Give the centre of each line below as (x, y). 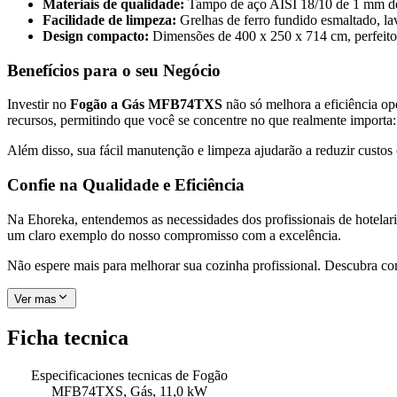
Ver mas (35, 299)
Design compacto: (97, 35)
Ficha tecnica (68, 337)
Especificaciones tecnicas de (111, 375)
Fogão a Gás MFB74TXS (148, 105)
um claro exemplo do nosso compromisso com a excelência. (174, 235)
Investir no (39, 105)
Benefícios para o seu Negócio (114, 70)
